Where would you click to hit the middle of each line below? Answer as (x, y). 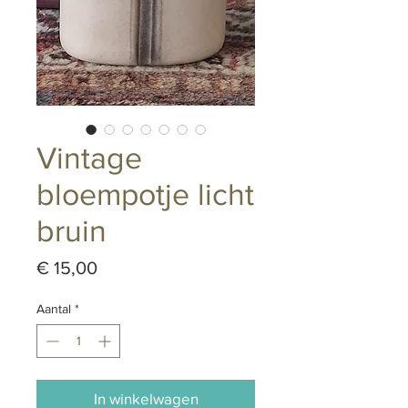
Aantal (54, 309)
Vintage (89, 158)
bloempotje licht (145, 195)
